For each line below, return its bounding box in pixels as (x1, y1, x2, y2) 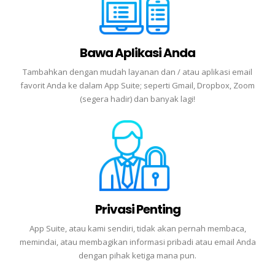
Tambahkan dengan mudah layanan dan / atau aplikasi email (23, 66, 252, 78)
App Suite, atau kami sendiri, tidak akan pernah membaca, (29, 222, 246, 234)
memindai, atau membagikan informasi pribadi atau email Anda (19, 236, 256, 247)
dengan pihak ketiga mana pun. (79, 249, 196, 261)
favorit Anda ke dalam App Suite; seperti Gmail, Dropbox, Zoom (20, 80, 255, 91)
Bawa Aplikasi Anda (80, 44, 195, 62)
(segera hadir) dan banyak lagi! (80, 93, 195, 105)
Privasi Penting (95, 200, 180, 218)
